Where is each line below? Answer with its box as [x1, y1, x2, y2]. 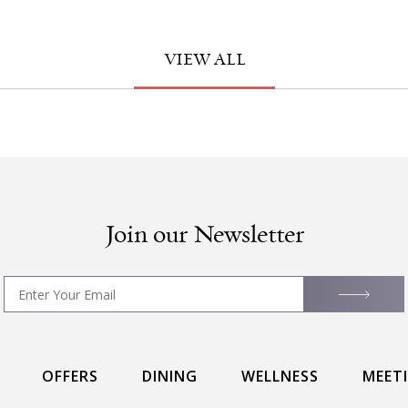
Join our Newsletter [104, 219, 304, 251]
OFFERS [42, 366, 98, 386]
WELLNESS [241, 366, 319, 386]
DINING [142, 366, 198, 386]
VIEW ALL [163, 50, 245, 70]
